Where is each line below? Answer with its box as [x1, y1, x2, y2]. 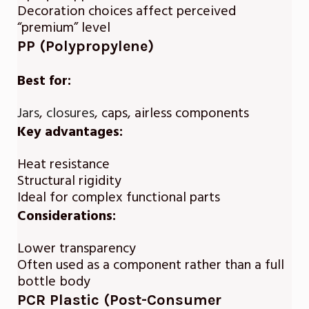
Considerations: [17, 206, 116, 226]
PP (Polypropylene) [17, 37, 154, 56]
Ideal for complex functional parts [17, 188, 220, 208]
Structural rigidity [17, 171, 121, 191]
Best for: [17, 71, 71, 91]
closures [46, 103, 94, 123]
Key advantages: [17, 122, 123, 142]
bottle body [17, 272, 90, 292]
